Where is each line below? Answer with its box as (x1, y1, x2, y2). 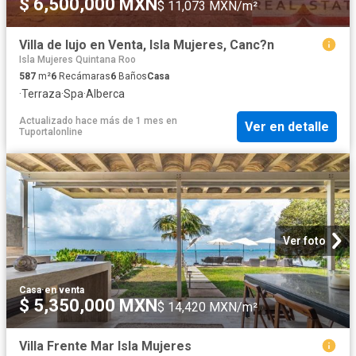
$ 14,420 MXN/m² (157, 300, 257, 315)
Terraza (21, 87, 61, 101)
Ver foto (283, 234, 326, 248)
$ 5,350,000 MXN (19, 296, 157, 316)
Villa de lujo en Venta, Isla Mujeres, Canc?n (19, 37, 274, 52)
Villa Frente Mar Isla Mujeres (19, 339, 192, 354)
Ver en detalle (245, 118, 329, 134)
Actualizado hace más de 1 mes (19, 115, 164, 127)
